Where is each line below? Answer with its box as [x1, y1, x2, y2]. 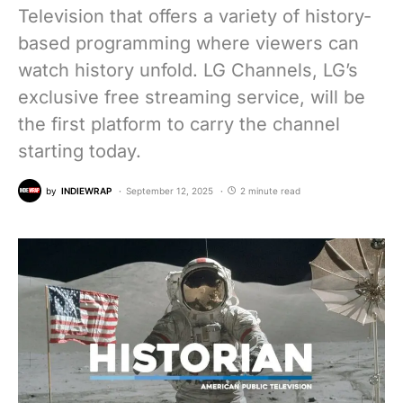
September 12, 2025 [126, 184, 213, 196]
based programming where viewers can [18, 32, 359, 54]
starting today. [18, 140, 141, 162]
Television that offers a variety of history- [18, 5, 372, 27]
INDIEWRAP [61, 184, 112, 196]
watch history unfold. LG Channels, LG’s [18, 59, 358, 81]
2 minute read [240, 184, 300, 196]
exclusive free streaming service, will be [18, 86, 365, 108]
